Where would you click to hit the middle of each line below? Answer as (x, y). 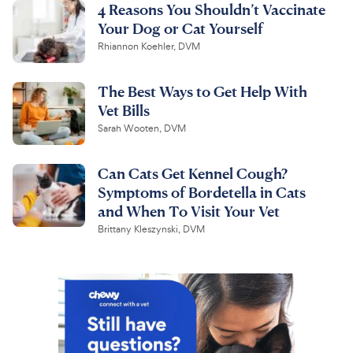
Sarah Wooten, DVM (142, 128)
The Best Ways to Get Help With (203, 91)
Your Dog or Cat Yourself (180, 28)
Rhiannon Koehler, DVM (149, 46)
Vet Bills (124, 110)
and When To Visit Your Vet (189, 210)
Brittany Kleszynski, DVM (151, 229)
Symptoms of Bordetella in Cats (202, 191)
